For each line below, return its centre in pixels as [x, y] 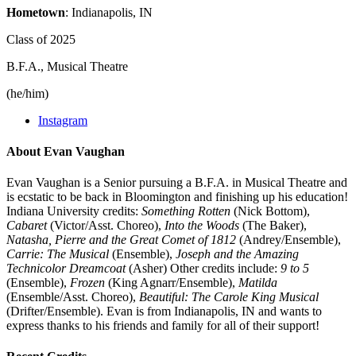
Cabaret [27, 226]
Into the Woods [202, 226]
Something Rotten [186, 211]
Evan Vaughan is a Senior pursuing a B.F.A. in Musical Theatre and [177, 183]
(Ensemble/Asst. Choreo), [73, 297]
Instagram [63, 120]
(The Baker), [273, 226]
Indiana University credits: [74, 211]
